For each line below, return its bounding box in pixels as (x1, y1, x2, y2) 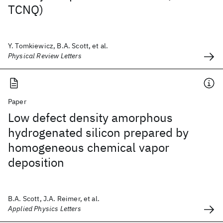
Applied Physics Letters (8, 204, 81, 213)
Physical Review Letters (8, 51, 82, 60)
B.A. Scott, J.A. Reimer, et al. (8, 194, 100, 203)
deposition (8, 154, 64, 170)
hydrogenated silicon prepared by (8, 124, 189, 140)
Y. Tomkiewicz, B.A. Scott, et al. (8, 41, 109, 50)
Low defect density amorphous (8, 110, 173, 125)
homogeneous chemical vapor (8, 139, 169, 155)
